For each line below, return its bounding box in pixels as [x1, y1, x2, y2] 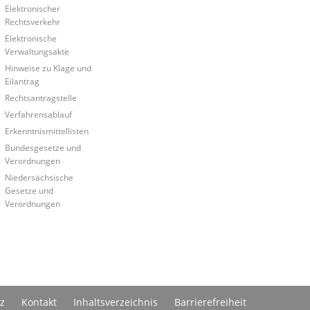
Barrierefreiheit [174, 295, 246, 309]
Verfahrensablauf [4, 109, 72, 120]
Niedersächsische [4, 172, 73, 183]
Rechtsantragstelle [4, 92, 77, 104]
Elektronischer [4, 3, 60, 15]
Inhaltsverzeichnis [73, 295, 158, 309]
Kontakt [21, 295, 57, 309]
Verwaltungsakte [4, 46, 69, 57]
